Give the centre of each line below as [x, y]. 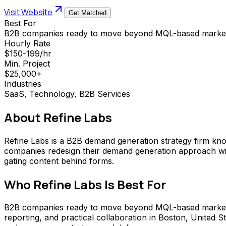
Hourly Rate [27, 43]
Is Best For [134, 184]
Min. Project [27, 63]
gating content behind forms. [59, 161]
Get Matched [88, 13]
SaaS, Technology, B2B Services [67, 94]
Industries [23, 83]
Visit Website [28, 12]
